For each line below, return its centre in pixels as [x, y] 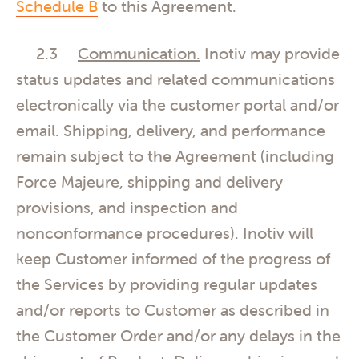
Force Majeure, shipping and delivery [149, 182]
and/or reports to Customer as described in [173, 310]
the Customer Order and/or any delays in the [178, 336]
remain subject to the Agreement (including [175, 156]
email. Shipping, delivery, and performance [171, 131]
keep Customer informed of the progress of [173, 259]
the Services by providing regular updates [167, 284]
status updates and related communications [175, 79]
